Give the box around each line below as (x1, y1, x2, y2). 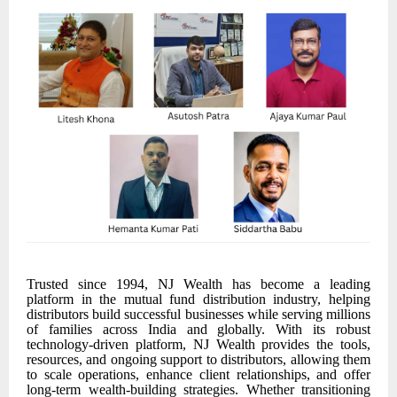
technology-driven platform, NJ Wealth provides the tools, (27, 336, 370, 352)
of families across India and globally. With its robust (27, 321, 370, 337)
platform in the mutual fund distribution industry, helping (27, 291, 370, 307)
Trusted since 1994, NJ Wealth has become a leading (27, 276, 370, 292)
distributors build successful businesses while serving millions (27, 306, 370, 322)
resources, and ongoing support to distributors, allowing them (27, 351, 370, 367)
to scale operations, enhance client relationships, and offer (27, 366, 370, 382)
